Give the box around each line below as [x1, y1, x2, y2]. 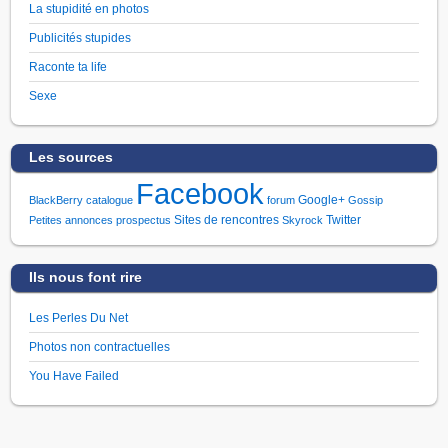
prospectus [116, 214, 172, 227]
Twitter [326, 213, 362, 228]
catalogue [86, 194, 134, 207]
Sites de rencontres [174, 213, 280, 228]
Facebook [136, 177, 265, 211]
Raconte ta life [29, 60, 108, 74]
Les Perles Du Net [29, 311, 129, 325]
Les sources [29, 149, 114, 166]
